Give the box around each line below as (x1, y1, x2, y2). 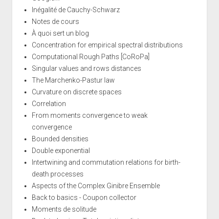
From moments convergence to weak (31, 111, 148, 119)
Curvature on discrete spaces (31, 88, 122, 96)
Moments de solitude (31, 205, 96, 213)
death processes (31, 170, 84, 178)
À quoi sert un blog (31, 29, 89, 37)
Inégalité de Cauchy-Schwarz (31, 5, 120, 14)
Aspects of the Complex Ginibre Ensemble (31, 181, 160, 190)
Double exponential (31, 146, 90, 154)
